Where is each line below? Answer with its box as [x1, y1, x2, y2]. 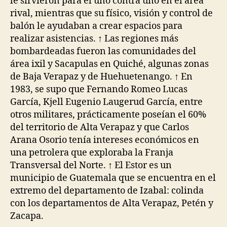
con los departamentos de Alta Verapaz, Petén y [10, 198, 213, 209]
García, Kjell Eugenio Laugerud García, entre [10, 96, 203, 108]
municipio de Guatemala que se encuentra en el [10, 172, 216, 184]
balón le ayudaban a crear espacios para [10, 20, 182, 32]
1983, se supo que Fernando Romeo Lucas [10, 84, 187, 95]
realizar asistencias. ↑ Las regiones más [10, 33, 178, 45]
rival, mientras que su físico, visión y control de [10, 8, 213, 19]
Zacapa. [10, 210, 44, 222]
